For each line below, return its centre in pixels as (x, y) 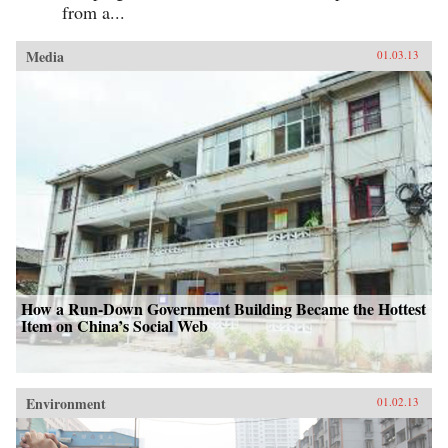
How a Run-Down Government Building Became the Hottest (223, 309)
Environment (66, 404)
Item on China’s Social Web (114, 326)
